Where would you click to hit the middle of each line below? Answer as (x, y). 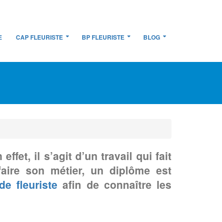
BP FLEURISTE (103, 37)
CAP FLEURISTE (39, 37)
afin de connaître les (115, 184)
